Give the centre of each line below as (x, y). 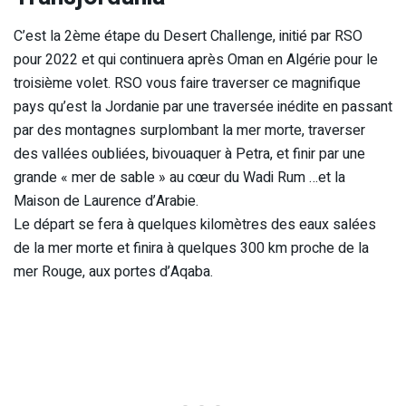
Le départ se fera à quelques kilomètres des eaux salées (195, 225)
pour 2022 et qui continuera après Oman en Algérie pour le (196, 60)
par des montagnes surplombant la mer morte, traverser (189, 131)
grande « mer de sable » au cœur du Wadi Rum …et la (179, 178)
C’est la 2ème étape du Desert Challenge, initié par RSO (188, 37)
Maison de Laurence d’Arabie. (106, 202)
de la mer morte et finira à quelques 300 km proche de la (191, 249)
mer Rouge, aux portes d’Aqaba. (113, 272)
